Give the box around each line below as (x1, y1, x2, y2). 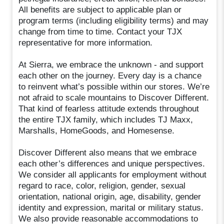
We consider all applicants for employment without (18, 169, 207, 179)
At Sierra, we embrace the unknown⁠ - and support (18, 59, 204, 69)
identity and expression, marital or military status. (18, 202, 204, 212)
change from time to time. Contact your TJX (18, 26, 182, 36)
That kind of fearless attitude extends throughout (18, 103, 199, 113)
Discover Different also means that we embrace (18, 147, 197, 157)
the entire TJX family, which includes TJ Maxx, (18, 114, 193, 124)
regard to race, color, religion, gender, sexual (18, 180, 186, 190)
